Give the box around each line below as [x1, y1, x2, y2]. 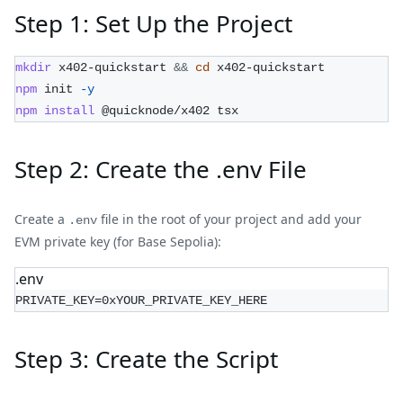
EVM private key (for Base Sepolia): [14, 232, 221, 250]
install [44, 103, 94, 118]
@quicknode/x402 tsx [94, 103, 238, 118]
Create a [14, 210, 68, 228]
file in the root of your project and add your [97, 210, 362, 228]
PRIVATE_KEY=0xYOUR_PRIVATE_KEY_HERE [15, 292, 267, 308]
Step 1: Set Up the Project [14, 6, 292, 40]
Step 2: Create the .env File [14, 152, 307, 185]
